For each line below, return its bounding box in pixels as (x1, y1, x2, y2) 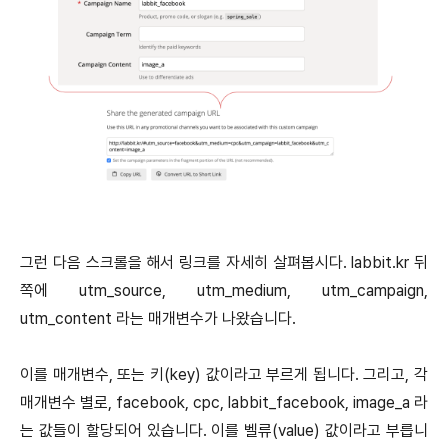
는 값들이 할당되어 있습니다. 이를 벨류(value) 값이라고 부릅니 (20, 421, 428, 441)
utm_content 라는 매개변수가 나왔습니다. (20, 309, 300, 329)
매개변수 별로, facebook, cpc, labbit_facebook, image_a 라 (20, 393, 428, 413)
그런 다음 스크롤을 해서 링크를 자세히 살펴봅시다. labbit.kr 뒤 (20, 253, 428, 273)
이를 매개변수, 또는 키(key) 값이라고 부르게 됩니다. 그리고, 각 (20, 365, 428, 385)
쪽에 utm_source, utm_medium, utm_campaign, (20, 281, 428, 301)
